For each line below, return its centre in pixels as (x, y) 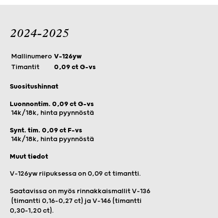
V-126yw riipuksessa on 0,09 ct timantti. (75, 173)
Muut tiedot (29, 156)
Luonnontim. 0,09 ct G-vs (52, 104)
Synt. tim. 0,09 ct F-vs (46, 130)
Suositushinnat (34, 86)
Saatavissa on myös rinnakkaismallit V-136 (80, 191)
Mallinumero (32, 56)
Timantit (25, 67)
